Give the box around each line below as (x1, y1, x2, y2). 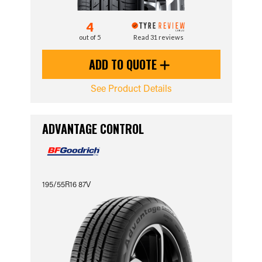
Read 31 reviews (133, 33, 184, 41)
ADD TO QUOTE (89, 56, 160, 73)
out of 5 (79, 33, 101, 41)
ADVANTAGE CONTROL (42, 120, 144, 137)
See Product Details (90, 82, 172, 94)
